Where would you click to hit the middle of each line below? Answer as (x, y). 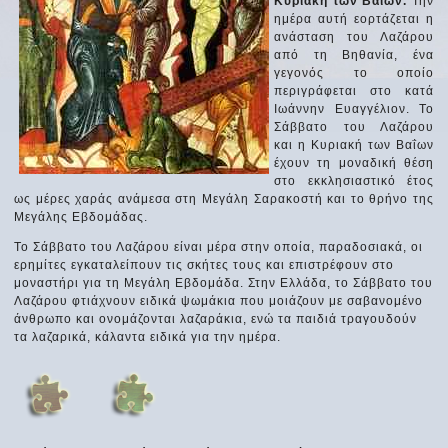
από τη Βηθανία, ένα (354, 54)
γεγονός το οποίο (354, 72)
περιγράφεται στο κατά (354, 90)
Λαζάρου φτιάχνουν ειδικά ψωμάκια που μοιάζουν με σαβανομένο (219, 300)
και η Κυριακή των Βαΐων (354, 144)
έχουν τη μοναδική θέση (354, 162)
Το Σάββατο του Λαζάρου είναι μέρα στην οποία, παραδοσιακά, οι (219, 246)
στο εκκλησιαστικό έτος (354, 180)
